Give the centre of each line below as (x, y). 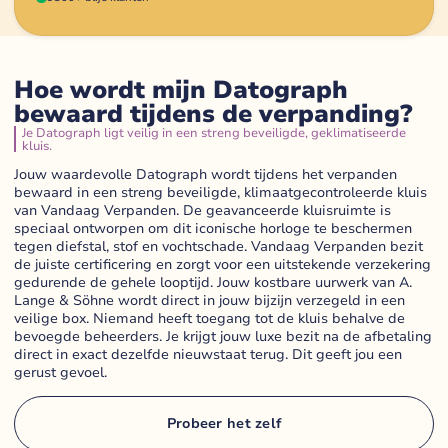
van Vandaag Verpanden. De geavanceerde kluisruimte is (202, 210)
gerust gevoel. (60, 372)
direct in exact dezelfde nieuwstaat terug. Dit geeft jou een (208, 354)
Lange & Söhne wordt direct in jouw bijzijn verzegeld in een (209, 300)
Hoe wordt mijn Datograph (181, 89)
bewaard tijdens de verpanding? (213, 113)
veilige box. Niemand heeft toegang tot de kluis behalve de (209, 318)
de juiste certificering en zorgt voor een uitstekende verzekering (222, 264)
